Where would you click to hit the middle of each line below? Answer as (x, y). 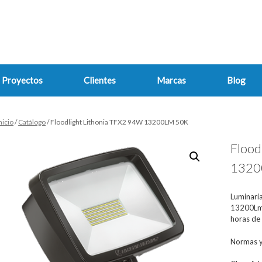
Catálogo (32, 122)
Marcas (171, 80)
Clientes (100, 80)
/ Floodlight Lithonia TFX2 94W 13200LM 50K (117, 122)
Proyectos (22, 80)
